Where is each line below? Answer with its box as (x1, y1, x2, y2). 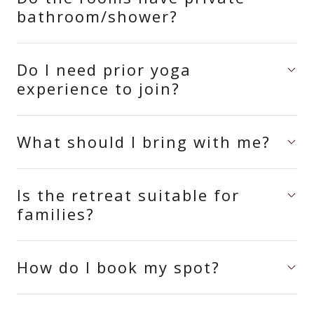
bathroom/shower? (17, 6, 178, 27)
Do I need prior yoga (17, 59, 191, 80)
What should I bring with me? (17, 131, 271, 152)
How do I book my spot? (17, 257, 220, 278)
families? (17, 203, 95, 224)
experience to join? (17, 78, 180, 99)
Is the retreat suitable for (17, 184, 240, 205)
